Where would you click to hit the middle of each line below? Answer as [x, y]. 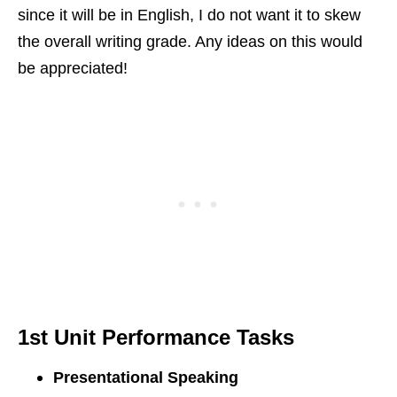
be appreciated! [73, 69]
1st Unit [60, 337]
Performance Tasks [201, 337]
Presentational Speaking [148, 377]
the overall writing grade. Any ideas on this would [190, 42]
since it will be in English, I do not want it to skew [189, 16]
